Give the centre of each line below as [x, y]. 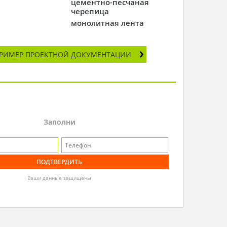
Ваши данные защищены [60, 178]
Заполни [59, 122]
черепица [90, 11]
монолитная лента [108, 23]
